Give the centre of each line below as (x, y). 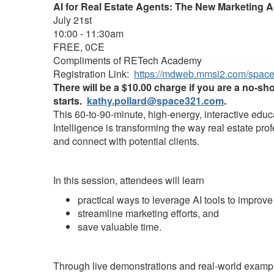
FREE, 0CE (79, 47)
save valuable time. (120, 227)
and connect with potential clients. (126, 141)
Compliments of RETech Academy (128, 60)
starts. (70, 101)
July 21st (72, 20)
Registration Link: (94, 74)
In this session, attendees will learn (129, 180)
